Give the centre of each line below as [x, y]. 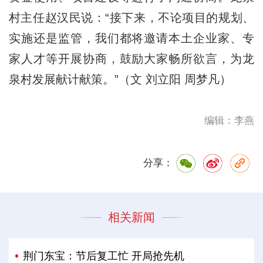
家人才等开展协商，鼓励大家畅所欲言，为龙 [131, 58]
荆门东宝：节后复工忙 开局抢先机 [104, 256]
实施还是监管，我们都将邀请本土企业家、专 [131, 38]
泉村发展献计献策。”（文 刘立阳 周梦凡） [120, 79]
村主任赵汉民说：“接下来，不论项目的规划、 [131, 17]
